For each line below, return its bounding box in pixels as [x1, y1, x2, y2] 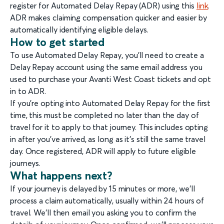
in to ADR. [10, 86, 46, 96]
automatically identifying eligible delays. [10, 24, 148, 35]
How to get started [10, 35, 105, 49]
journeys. [10, 158, 41, 168]
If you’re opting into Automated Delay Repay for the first [10, 98, 211, 108]
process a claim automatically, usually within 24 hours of [10, 195, 204, 206]
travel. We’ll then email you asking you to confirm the [10, 207, 196, 218]
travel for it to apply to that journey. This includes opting [10, 122, 208, 132]
